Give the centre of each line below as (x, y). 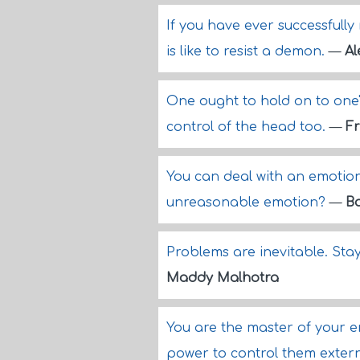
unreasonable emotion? (248, 202)
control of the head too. (248, 127)
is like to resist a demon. (247, 51)
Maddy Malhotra (223, 278)
